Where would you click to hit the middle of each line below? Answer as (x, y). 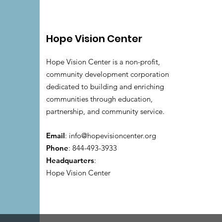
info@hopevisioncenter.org (112, 136)
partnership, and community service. (105, 111)
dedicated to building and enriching (105, 86)
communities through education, (99, 99)
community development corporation (108, 74)
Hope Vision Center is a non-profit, (103, 62)
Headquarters (70, 160)
